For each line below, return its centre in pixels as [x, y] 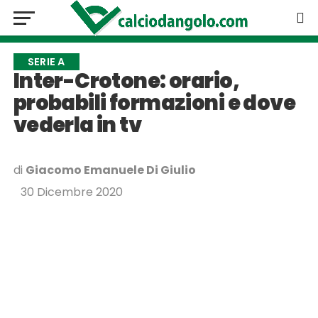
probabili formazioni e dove [154, 103]
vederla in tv [77, 125]
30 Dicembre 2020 [71, 192]
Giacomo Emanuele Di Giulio [110, 170]
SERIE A [46, 62]
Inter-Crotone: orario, [126, 81]
